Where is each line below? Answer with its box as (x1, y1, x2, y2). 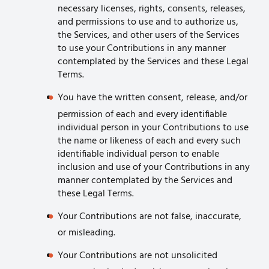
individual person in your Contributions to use (58, 119, 249, 136)
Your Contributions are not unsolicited (58, 248, 217, 264)
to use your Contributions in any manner (58, 41, 226, 56)
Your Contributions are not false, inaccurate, (58, 208, 241, 225)
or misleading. (58, 225, 118, 241)
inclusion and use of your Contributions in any (58, 159, 250, 175)
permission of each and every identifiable (58, 106, 227, 122)
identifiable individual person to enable (58, 146, 219, 162)
